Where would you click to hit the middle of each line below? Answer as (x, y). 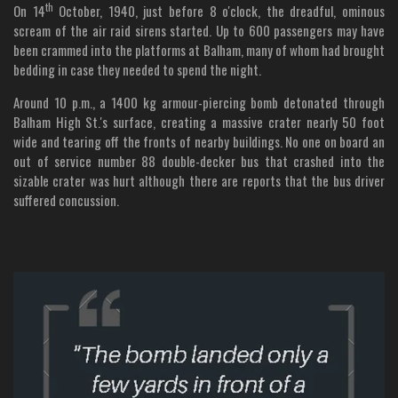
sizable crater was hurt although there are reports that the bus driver (199, 180)
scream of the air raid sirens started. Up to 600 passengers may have (199, 30)
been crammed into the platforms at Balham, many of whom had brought (199, 49)
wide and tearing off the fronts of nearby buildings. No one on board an (199, 141)
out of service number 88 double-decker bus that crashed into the (199, 160)
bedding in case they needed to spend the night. (137, 69)
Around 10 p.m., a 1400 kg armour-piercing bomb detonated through (199, 102)
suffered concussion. (66, 199)
